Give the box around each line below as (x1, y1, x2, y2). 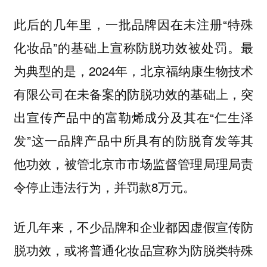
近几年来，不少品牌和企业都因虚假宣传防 (13, 217, 254, 235)
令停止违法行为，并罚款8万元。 (13, 178, 195, 196)
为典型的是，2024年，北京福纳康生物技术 (13, 61, 254, 80)
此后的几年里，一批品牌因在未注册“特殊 (13, 15, 254, 33)
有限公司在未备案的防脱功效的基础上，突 (13, 85, 254, 103)
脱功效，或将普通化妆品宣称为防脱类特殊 (13, 240, 254, 259)
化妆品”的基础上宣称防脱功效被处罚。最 (13, 38, 254, 57)
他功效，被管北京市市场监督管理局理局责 (13, 154, 254, 173)
